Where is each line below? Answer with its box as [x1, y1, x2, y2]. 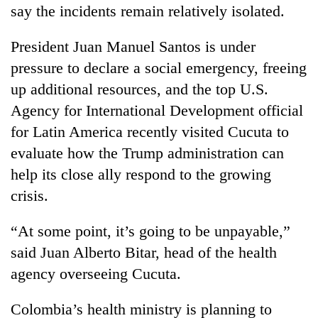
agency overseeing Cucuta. [11, 264, 181, 283]
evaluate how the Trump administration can [11, 143, 284, 162]
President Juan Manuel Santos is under [11, 37, 256, 55]
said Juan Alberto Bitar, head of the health [11, 243, 277, 261]
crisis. [11, 186, 48, 204]
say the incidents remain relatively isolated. [11, 1, 285, 20]
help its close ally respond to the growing [11, 165, 271, 183]
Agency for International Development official [11, 101, 303, 119]
